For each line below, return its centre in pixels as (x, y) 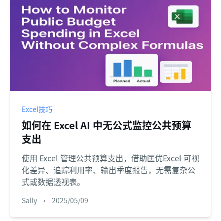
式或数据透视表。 (53, 182)
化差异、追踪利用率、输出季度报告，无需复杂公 (109, 170)
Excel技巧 (37, 109)
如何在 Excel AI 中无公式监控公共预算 (107, 125)
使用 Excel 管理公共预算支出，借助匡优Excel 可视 (110, 158)
